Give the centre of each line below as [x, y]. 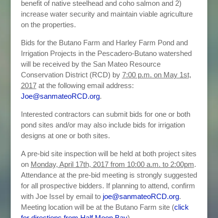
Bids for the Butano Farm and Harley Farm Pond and [104, 43]
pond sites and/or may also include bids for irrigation [103, 125]
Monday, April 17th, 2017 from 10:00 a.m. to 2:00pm [112, 164]
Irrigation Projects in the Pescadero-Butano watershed [106, 53]
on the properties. [48, 25]
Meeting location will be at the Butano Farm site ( [97, 207]
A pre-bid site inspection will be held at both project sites [109, 154]
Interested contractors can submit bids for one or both [105, 114]
